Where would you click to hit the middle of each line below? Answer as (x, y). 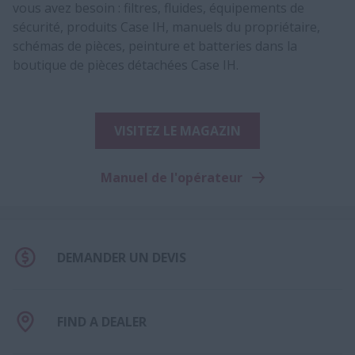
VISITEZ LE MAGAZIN (177, 130)
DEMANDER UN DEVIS (122, 257)
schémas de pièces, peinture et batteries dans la (155, 46)
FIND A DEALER (102, 321)
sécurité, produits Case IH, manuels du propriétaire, (166, 27)
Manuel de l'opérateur (171, 177)
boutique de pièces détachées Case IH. (126, 65)
